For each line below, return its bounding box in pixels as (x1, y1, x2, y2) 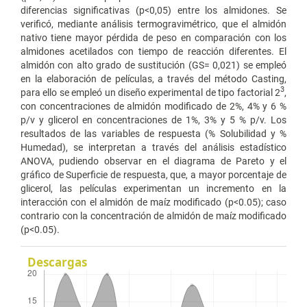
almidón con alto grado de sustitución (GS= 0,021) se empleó (21, 59, 286, 71)
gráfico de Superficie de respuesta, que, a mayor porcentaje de (21, 169, 286, 180)
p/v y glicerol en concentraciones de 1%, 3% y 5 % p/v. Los (21, 114, 286, 125)
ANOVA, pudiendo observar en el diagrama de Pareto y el (21, 155, 286, 167)
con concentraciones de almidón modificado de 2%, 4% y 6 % (21, 100, 286, 112)
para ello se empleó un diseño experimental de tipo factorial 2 (21, 86, 280, 98)
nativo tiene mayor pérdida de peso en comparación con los (21, 32, 286, 43)
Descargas (27, 254, 88, 271)
